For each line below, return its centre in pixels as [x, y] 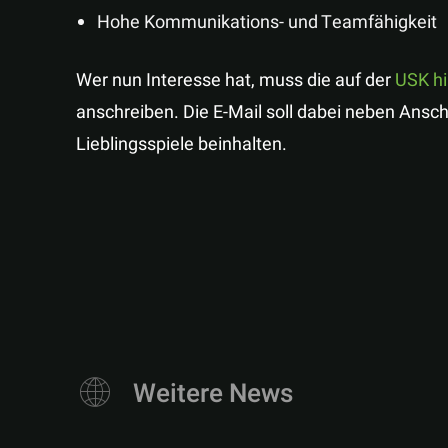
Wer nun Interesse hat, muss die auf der [235, 80]
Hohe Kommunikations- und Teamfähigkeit [267, 22]
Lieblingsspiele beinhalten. [181, 144]
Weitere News [213, 394]
